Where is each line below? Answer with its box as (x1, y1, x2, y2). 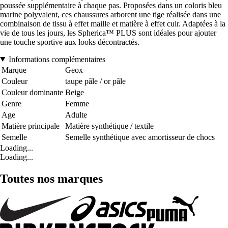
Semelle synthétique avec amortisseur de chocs (65, 132, 215, 141)
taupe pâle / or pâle (65, 76, 126, 85)
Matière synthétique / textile (65, 121, 154, 130)
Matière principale (2, 121, 60, 130)
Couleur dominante (2, 88, 63, 97)
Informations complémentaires (8, 54, 105, 64)
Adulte (65, 110, 87, 119)
